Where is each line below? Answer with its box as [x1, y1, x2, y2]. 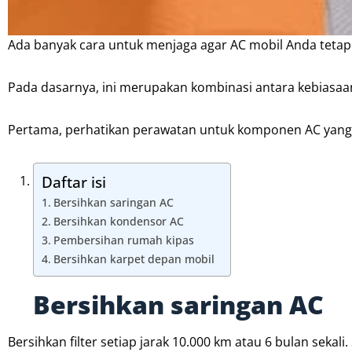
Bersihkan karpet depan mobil [53, 251, 214, 267]
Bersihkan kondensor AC [53, 214, 184, 229]
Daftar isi [42, 171, 106, 193]
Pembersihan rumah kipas [53, 233, 194, 248]
